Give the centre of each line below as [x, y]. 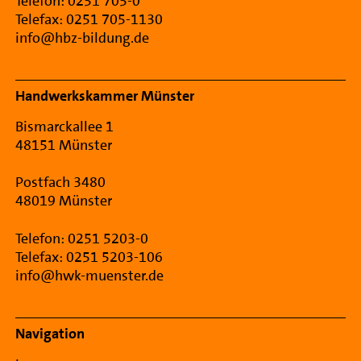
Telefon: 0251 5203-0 [82, 239]
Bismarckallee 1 [65, 127]
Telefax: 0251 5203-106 [89, 257]
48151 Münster [64, 145]
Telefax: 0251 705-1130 [89, 20]
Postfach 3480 [61, 183]
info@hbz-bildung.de [83, 38]
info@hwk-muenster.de [90, 276]
